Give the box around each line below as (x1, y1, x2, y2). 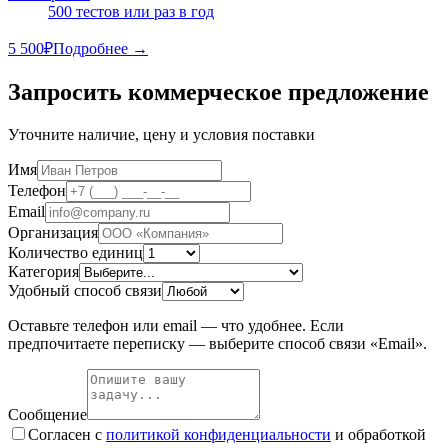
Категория (8, 263, 79, 281)
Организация (8, 224, 98, 242)
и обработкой (335, 426, 426, 444)
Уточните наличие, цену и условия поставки (8, 126, 315, 144)
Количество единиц (8, 244, 143, 262)
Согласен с (28, 426, 102, 444)
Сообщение (8, 406, 87, 424)
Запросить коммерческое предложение (8, 79, 429, 106)
